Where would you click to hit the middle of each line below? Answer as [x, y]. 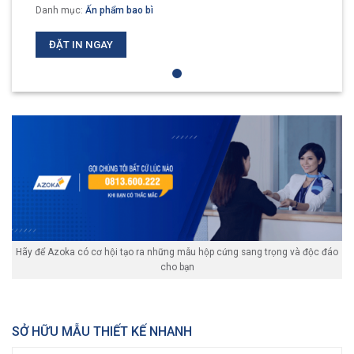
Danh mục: [60, 11]
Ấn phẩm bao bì [119, 11]
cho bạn [177, 267]
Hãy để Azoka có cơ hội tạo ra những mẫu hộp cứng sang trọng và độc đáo [177, 252]
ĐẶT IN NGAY [81, 45]
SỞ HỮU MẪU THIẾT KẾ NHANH [102, 331]
